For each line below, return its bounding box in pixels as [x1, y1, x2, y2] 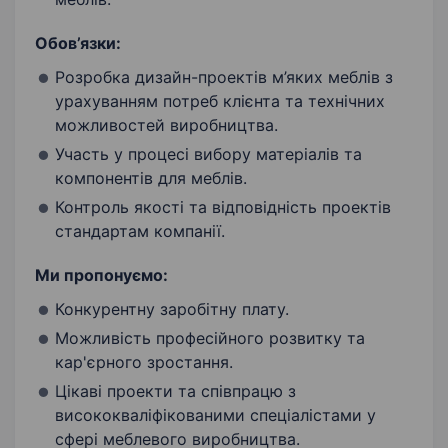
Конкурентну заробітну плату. [55, 299, 289, 320]
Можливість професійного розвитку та [55, 328, 365, 349]
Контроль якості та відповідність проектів [55, 197, 391, 218]
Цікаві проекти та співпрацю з [55, 381, 296, 402]
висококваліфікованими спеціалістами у [55, 405, 376, 426]
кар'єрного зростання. [55, 352, 233, 373]
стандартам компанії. [55, 221, 225, 242]
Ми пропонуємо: [35, 265, 168, 286]
